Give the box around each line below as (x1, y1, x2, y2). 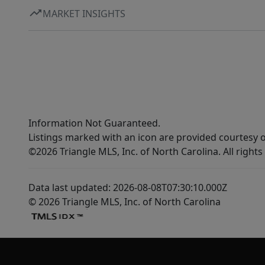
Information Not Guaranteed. (28, 117, 160, 130)
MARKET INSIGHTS (43, 7, 125, 20)
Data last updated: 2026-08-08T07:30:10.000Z (28, 181, 227, 195)
